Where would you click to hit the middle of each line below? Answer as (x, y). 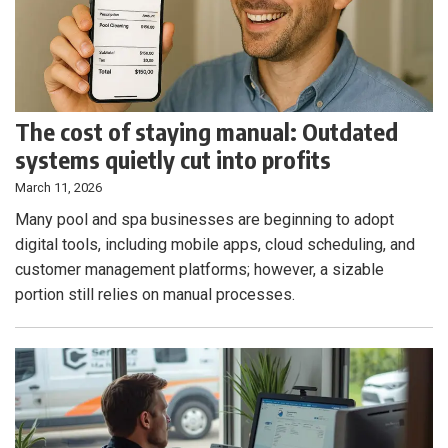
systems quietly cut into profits (173, 159)
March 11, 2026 (58, 188)
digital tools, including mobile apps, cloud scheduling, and (215, 245)
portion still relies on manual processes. (155, 295)
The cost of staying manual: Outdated (206, 131)
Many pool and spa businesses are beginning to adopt (204, 220)
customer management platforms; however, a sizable (199, 270)
